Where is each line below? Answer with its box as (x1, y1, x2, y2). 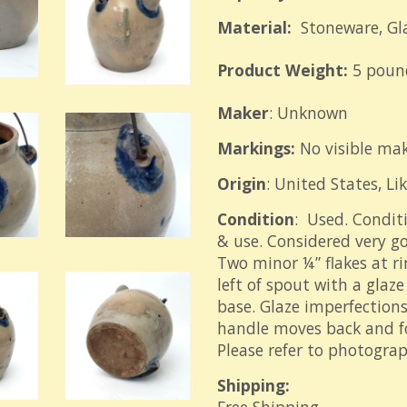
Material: (217, 16, 292, 38)
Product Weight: (217, 59, 348, 81)
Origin (217, 173, 266, 194)
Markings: (217, 137, 295, 159)
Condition (217, 208, 294, 230)
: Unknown (269, 102, 348, 124)
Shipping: (217, 374, 290, 396)
